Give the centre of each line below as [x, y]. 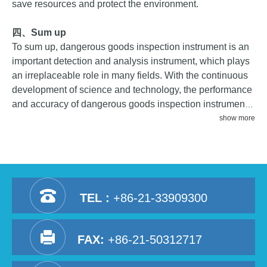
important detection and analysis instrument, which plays [131, 61]
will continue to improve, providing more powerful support [132, 118]
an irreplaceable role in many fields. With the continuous [130, 75]
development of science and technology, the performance [132, 90]
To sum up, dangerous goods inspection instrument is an [131, 47]
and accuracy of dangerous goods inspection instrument [130, 104]
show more [237, 118]
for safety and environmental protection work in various [127, 133]
